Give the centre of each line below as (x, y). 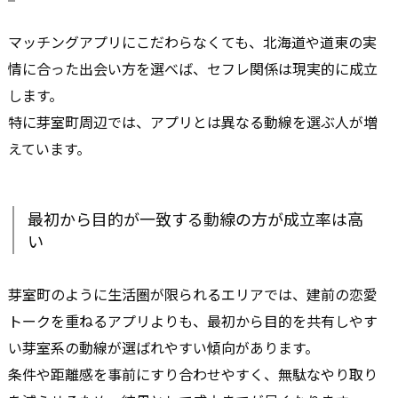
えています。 (49, 148)
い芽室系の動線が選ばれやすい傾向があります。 (163, 347)
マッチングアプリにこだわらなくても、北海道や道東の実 (192, 41)
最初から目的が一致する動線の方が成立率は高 (195, 218)
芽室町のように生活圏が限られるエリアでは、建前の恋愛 (193, 294)
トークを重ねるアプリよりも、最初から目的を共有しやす (193, 320)
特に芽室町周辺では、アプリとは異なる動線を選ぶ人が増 (193, 121)
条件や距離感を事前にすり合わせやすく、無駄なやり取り (193, 374)
